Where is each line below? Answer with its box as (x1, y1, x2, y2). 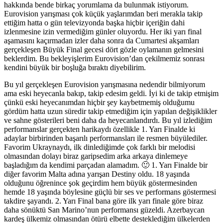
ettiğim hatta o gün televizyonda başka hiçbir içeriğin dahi (4, 18, 185, 27)
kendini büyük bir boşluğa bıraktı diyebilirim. (4, 63, 146, 72)
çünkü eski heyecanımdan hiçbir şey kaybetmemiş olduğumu (4, 98, 195, 107)
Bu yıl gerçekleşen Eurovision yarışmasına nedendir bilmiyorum (4, 80, 205, 89)
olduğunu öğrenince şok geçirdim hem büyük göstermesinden (4, 178, 197, 187)
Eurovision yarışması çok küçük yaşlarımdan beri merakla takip (4, 9, 203, 18)
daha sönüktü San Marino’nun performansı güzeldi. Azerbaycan (4, 205, 205, 214)
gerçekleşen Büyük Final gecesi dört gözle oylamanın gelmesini (4, 45, 204, 54)
